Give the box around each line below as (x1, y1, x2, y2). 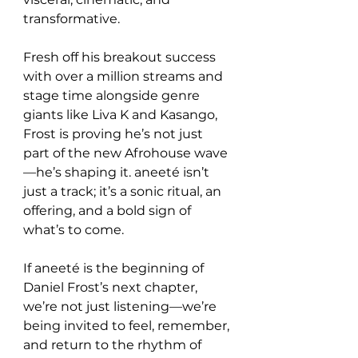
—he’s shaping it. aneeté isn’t (23, 165, 213, 180)
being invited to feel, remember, (23, 318, 233, 333)
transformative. (23, 11, 120, 26)
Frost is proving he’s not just (23, 126, 206, 141)
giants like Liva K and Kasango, (23, 107, 221, 122)
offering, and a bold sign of (23, 203, 194, 218)
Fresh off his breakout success (23, 50, 219, 65)
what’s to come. (23, 222, 124, 237)
